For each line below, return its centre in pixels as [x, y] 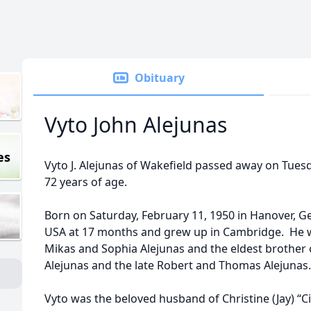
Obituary [160, 78]
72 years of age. [86, 182]
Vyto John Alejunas [136, 125]
